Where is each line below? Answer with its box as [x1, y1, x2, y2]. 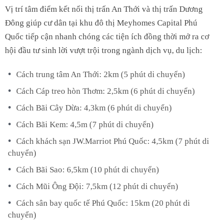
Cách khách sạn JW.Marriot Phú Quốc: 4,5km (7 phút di [16, 136, 209, 146]
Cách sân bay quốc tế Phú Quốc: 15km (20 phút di [16, 198, 190, 208]
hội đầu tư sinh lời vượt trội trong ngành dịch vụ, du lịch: [5, 45, 202, 55]
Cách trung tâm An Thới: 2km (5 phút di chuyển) [16, 69, 185, 79]
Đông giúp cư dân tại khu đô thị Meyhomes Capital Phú [5, 18, 197, 27]
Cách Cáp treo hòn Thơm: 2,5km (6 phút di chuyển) [16, 86, 195, 96]
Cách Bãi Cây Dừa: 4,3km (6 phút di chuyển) [16, 103, 172, 112]
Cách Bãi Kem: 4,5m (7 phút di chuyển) [16, 119, 154, 129]
